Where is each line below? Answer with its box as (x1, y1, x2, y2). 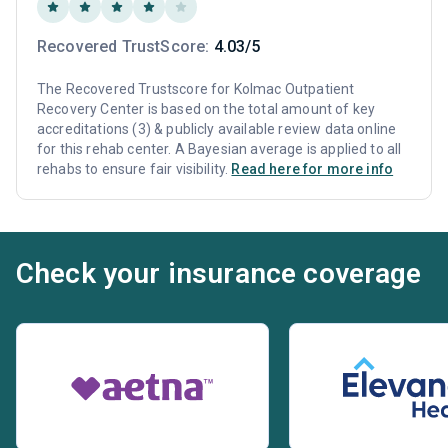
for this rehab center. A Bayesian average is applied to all (37, 141, 402, 158)
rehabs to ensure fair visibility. (37, 161, 232, 178)
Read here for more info (231, 161, 394, 178)
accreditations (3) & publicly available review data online (37, 121, 397, 138)
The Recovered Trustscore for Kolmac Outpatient (37, 81, 355, 98)
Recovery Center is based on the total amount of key (37, 101, 376, 118)
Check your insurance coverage (16, 257, 422, 291)
